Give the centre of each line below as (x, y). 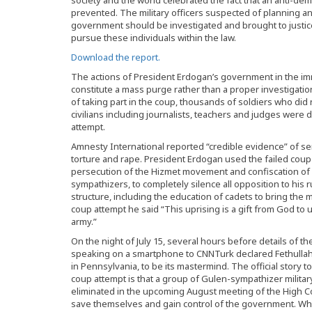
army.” (84, 221)
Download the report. (116, 57)
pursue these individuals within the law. (154, 38)
